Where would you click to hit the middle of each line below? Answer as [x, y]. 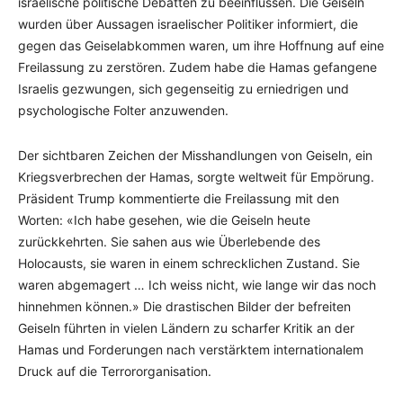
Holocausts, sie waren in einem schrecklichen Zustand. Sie [189, 263]
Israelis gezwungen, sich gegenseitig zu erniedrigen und [184, 88]
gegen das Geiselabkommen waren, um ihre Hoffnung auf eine [201, 45]
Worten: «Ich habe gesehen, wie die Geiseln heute [164, 219]
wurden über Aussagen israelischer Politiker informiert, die [188, 23]
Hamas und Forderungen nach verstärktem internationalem [191, 349]
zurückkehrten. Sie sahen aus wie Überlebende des [169, 241]
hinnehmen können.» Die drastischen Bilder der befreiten [184, 306]
